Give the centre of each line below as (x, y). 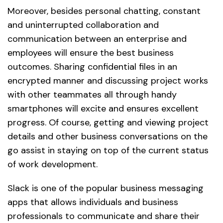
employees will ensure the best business (91, 53)
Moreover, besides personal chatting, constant (104, 11)
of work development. (53, 164)
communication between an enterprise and (97, 39)
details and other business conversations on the (108, 136)
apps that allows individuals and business (93, 202)
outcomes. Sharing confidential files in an (92, 66)
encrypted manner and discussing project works (108, 80)
